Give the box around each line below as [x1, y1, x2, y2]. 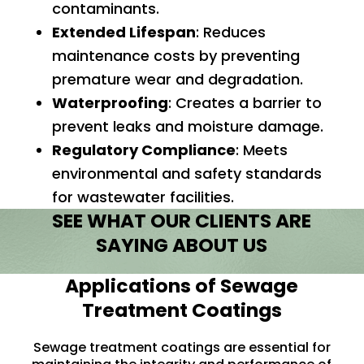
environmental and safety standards [51, 162, 322, 184]
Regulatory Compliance [51, 139, 236, 160]
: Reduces [195, 21, 266, 42]
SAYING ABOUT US [96, 231, 268, 258]
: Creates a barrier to [167, 92, 322, 113]
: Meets [235, 139, 288, 160]
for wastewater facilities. [51, 186, 234, 207]
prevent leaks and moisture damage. [51, 115, 323, 136]
